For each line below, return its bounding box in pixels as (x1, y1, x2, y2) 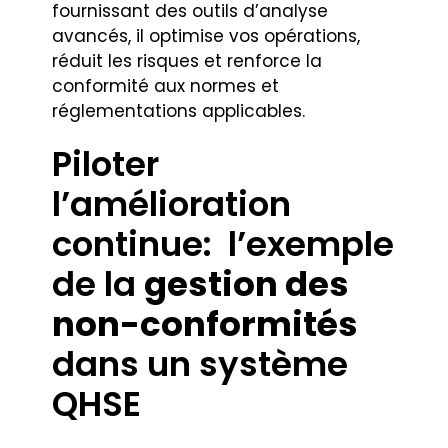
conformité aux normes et (52, 73, 280, 98)
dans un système (52, 339, 349, 388)
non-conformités (52, 299, 359, 348)
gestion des (144, 259, 350, 308)
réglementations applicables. (52, 98, 306, 123)
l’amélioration (52, 179, 292, 228)
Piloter (52, 139, 160, 188)
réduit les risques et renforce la (52, 48, 323, 73)
